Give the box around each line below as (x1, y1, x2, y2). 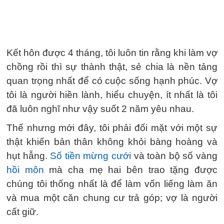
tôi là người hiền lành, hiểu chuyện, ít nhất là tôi (6, 89, 217, 100)
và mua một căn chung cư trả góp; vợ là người (6, 192, 217, 203)
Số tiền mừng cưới (50, 150, 131, 161)
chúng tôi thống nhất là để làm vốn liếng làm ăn (6, 178, 217, 189)
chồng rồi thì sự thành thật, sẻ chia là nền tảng (6, 61, 217, 72)
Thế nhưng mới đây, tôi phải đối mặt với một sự (6, 122, 217, 133)
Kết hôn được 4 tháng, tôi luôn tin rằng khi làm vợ (6, 47, 217, 58)
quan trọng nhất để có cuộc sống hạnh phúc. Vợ (6, 75, 217, 86)
